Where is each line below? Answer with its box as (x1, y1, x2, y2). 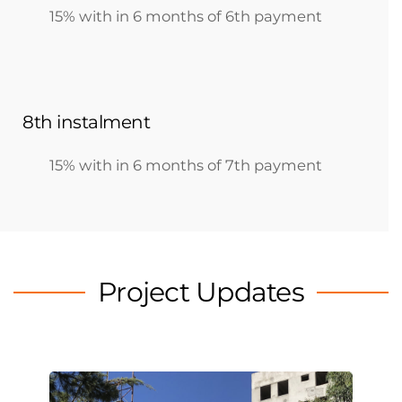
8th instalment (22, 111, 150, 133)
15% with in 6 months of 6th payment (49, 7, 322, 25)
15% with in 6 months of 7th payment (49, 156, 322, 174)
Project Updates (98, 275, 304, 309)
